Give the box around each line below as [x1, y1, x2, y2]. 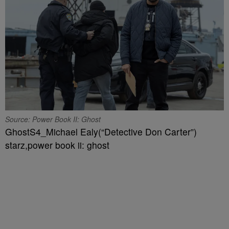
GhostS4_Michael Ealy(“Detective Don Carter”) [5, 125, 197, 138]
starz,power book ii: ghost [5, 138, 109, 151]
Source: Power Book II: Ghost [5, 113, 101, 124]
